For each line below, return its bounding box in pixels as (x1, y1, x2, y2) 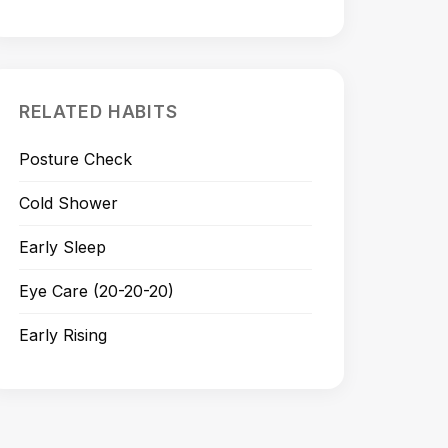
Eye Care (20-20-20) (18, 281, 174, 302)
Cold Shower (18, 193, 118, 214)
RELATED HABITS (18, 101, 178, 123)
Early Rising (18, 325, 107, 346)
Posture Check (18, 149, 132, 170)
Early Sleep (18, 237, 106, 258)
